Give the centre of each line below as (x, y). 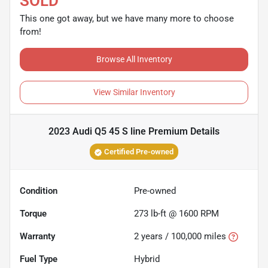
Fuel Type (39, 259)
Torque (33, 213)
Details (204, 131)
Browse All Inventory (134, 59)
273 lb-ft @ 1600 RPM (176, 213)
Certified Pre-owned (139, 151)
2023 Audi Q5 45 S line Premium (118, 131)
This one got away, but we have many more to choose (127, 18)
